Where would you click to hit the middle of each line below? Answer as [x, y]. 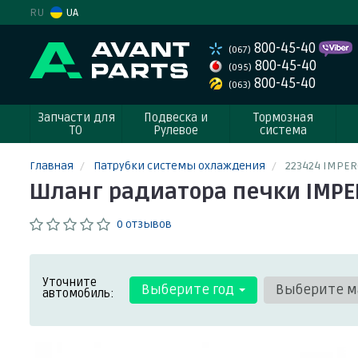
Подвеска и [176, 117]
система [283, 130]
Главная [52, 166]
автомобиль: [78, 293]
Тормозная [283, 117]
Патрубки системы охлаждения [179, 166]
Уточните [70, 282]
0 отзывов [144, 224]
